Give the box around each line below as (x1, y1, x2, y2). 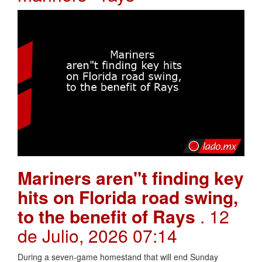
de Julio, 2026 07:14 (18, 222, 177, 248)
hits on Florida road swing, (18, 184, 238, 209)
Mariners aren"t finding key (18, 164, 244, 190)
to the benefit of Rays (18, 203, 200, 229)
